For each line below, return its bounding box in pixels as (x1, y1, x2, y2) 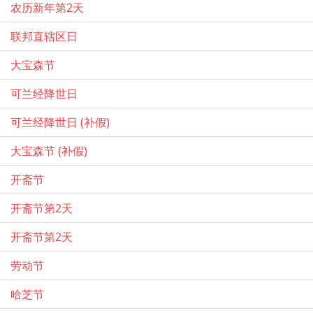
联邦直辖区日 (10, 28, 78, 44)
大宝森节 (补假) (10, 143, 87, 159)
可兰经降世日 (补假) (10, 114, 110, 130)
